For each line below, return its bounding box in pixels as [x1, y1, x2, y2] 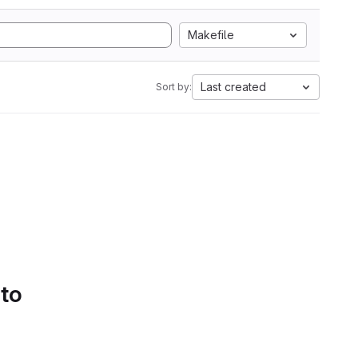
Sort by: [156, 81, 192, 93]
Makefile [188, 28, 234, 42]
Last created [201, 80, 266, 93]
